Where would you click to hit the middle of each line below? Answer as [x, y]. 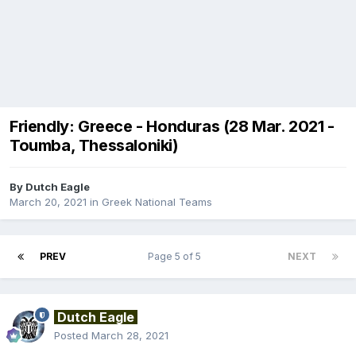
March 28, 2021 [130, 336]
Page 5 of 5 [177, 257]
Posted [73, 336]
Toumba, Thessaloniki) [94, 146]
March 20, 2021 [48, 202]
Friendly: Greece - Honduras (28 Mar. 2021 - [172, 127]
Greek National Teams [157, 202]
